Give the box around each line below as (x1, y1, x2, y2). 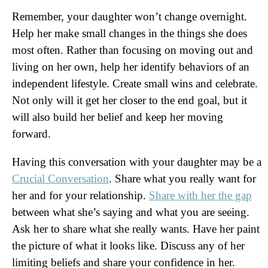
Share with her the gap (149, 189, 252, 202)
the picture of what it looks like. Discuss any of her (12, 239, 245, 252)
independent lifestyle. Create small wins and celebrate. (12, 77, 258, 90)
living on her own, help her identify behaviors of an (12, 60, 249, 73)
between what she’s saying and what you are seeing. (12, 206, 249, 218)
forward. (12, 127, 51, 140)
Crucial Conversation (12, 172, 109, 185)
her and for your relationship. (12, 189, 149, 202)
